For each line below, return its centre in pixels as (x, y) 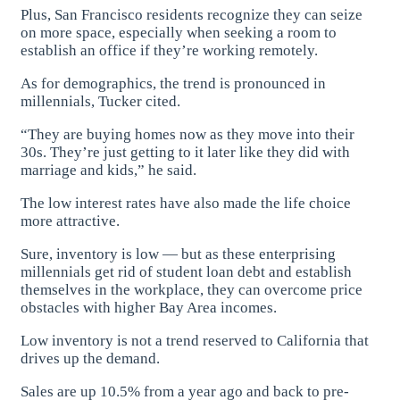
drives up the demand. (91, 359)
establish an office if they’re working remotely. (170, 51)
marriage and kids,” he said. (109, 171)
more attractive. (71, 221)
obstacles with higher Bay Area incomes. (149, 308)
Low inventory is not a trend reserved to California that (195, 341)
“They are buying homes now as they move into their (188, 135)
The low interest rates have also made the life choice (186, 204)
